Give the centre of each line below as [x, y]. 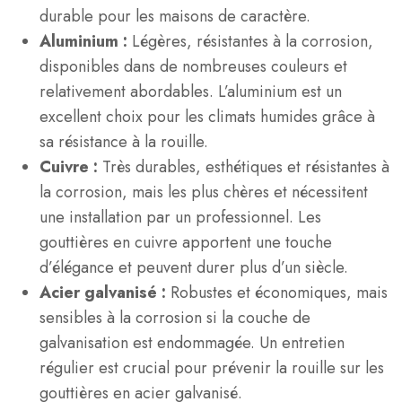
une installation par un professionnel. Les [180, 217]
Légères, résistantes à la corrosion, [253, 41]
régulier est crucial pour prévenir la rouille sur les [212, 368]
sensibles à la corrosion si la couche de [175, 318]
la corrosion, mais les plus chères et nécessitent [204, 192]
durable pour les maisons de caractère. [175, 16]
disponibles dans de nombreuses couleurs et [193, 66]
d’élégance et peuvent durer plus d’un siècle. [194, 267]
